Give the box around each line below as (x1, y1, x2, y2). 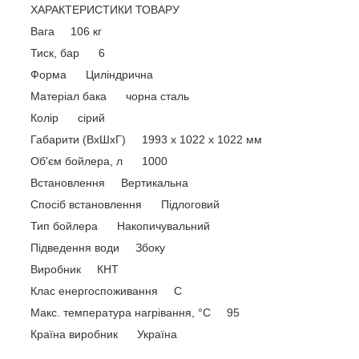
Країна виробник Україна (30, 327, 177, 341)
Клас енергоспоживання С (30, 284, 182, 297)
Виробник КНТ (30, 262, 119, 276)
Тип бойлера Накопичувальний (30, 219, 210, 232)
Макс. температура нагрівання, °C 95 (30, 305, 240, 319)
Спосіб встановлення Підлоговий (30, 197, 220, 211)
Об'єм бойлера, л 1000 (30, 154, 167, 167)
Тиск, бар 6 (30, 46, 105, 59)
